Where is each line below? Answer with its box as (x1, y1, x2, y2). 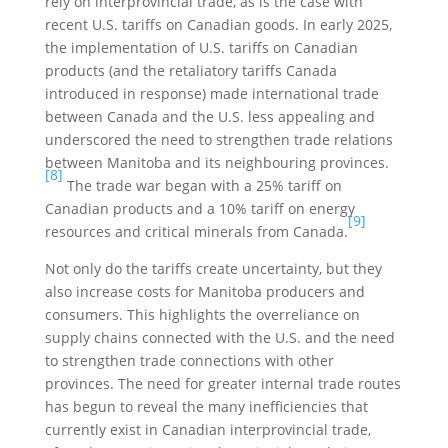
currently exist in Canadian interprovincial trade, (44, 420, 371, 439)
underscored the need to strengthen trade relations (44, 130, 393, 149)
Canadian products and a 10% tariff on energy (44, 199, 355, 218)
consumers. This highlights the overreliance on (44, 305, 360, 324)
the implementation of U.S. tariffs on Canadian (44, 38, 358, 57)
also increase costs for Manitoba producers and (44, 282, 365, 301)
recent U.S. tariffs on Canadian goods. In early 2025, (44, 15, 392, 34)
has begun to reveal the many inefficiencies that (44, 397, 368, 416)
